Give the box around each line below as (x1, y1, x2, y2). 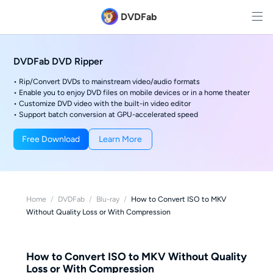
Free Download (22, 133, 80, 144)
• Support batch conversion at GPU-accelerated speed (13, 110, 199, 119)
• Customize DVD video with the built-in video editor (13, 99, 191, 108)
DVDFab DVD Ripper (13, 55, 104, 67)
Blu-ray (96, 194, 119, 204)
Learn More (99, 133, 143, 144)
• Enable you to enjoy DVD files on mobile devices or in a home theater (13, 88, 250, 97)
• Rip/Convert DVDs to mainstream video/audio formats (13, 77, 200, 86)
